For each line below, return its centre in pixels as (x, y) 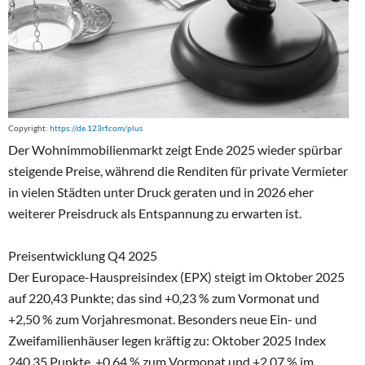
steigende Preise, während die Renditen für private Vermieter (178, 170)
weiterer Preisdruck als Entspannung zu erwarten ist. (155, 213)
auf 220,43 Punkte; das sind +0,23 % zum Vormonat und (164, 297)
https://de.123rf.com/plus (96, 128)
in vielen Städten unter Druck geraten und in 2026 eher (161, 191)
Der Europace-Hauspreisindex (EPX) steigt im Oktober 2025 (176, 276)
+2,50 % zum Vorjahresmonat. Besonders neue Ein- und (163, 319)
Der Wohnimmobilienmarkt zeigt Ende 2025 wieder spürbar (175, 149)
